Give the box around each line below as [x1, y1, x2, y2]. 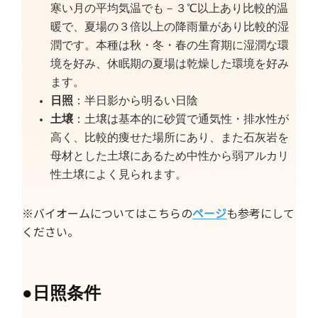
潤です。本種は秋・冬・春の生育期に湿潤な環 [50, 39, 290, 51]
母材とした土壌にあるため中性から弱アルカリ [50, 150, 290, 162]
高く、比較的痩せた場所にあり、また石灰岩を [50, 131, 290, 143]
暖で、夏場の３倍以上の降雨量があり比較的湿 [50, 21, 290, 33]
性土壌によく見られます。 [50, 168, 187, 180]
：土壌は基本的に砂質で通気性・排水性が [73, 113, 290, 125]
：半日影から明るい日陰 [73, 94, 199, 106]
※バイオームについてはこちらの [22, 204, 193, 221]
